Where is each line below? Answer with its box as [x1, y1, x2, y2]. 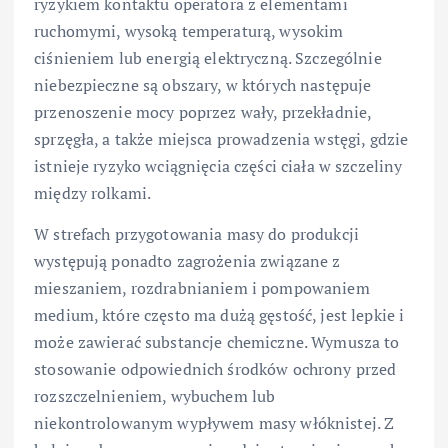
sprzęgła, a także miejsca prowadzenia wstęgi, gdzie [34, 128, 409, 151]
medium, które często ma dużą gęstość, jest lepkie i [34, 304, 405, 327]
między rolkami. [34, 182, 152, 205]
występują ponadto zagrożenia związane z [34, 250, 341, 273]
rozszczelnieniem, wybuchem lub [34, 385, 276, 408]
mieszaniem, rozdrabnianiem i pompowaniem [34, 277, 370, 300]
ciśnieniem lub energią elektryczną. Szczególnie [34, 47, 382, 70]
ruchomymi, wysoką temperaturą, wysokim [34, 20, 344, 43]
